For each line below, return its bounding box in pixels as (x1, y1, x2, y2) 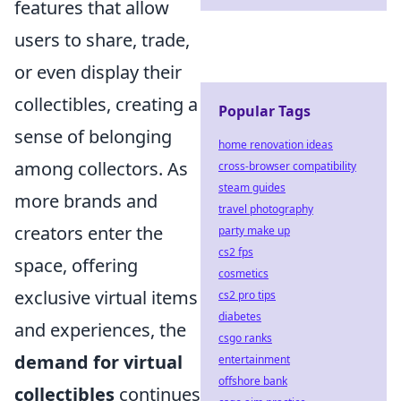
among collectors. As (14, 156, 188, 181)
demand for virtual (14, 349, 183, 374)
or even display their (14, 59, 182, 84)
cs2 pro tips (218, 287, 276, 303)
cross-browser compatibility (218, 158, 356, 174)
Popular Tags (218, 101, 311, 121)
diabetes (218, 309, 261, 324)
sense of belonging (14, 124, 172, 149)
